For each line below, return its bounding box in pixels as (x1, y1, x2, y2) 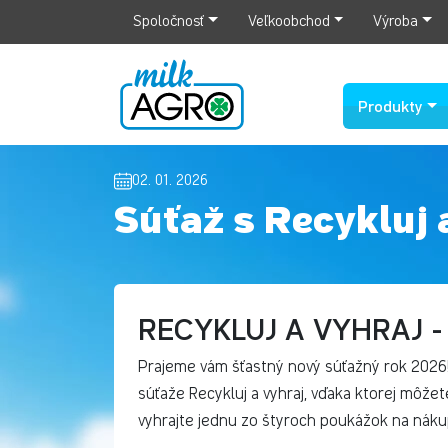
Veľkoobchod (247, 14, 330, 29)
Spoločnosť (133, 14, 204, 29)
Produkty (358, 95, 424, 115)
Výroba (373, 14, 419, 29)
